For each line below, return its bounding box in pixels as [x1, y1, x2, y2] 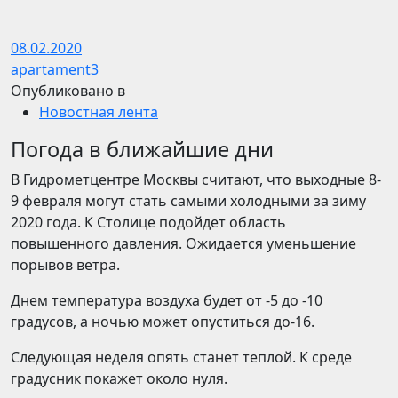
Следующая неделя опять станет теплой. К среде [11, 347, 352, 367]
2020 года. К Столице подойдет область [11, 212, 286, 232]
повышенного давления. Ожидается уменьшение [11, 234, 356, 253]
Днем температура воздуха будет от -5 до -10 [11, 291, 322, 310]
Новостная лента [39, 102, 158, 122]
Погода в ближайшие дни [11, 135, 274, 163]
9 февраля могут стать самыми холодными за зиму [11, 191, 366, 211]
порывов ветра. [11, 255, 120, 275]
